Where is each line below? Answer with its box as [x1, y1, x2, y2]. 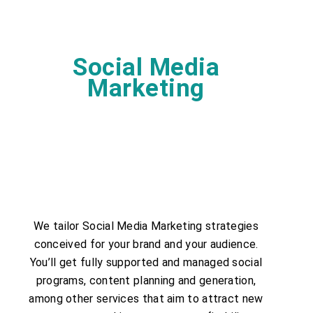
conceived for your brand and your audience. [34, 237, 259, 251]
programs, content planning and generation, [36, 273, 256, 287]
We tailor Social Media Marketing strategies [34, 219, 259, 233]
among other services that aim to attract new [29, 291, 263, 305]
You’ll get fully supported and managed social [29, 255, 263, 269]
